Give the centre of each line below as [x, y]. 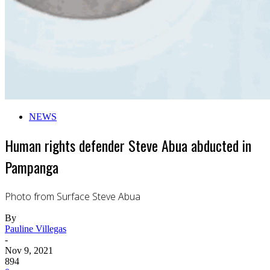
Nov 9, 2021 [29, 251]
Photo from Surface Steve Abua [73, 197]
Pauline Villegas [36, 229]
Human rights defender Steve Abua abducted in [128, 146]
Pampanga [32, 167]
